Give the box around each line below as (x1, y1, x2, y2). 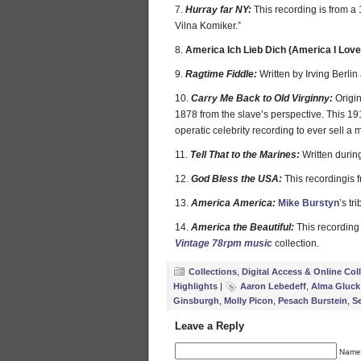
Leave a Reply (175, 320, 244, 332)
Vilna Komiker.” (175, 20, 241, 31)
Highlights (173, 281, 218, 291)
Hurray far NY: (185, 4, 251, 15)
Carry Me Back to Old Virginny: (191, 93, 333, 104)
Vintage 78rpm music (175, 238, 272, 249)
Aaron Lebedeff (240, 281, 306, 291)
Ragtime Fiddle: (185, 68, 257, 80)
